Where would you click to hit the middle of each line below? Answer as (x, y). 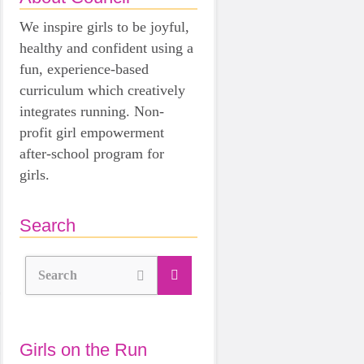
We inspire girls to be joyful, (104, 26)
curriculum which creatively (102, 90)
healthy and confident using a (106, 48)
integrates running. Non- (92, 111)
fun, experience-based (84, 69)
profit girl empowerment (92, 132)
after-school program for (92, 153)
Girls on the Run (83, 349)
